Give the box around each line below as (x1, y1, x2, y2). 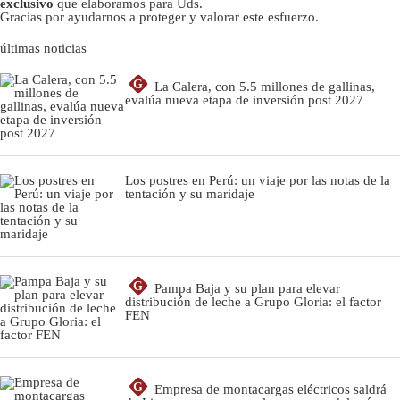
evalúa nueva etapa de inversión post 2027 (125, 92, 363, 107)
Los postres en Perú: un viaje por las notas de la (125, 172, 390, 187)
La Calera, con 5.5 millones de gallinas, (154, 79, 375, 94)
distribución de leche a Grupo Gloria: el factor (125, 294, 381, 309)
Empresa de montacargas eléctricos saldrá (154, 381, 387, 396)
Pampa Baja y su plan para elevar (154, 280, 340, 296)
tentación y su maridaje (125, 186, 254, 201)
